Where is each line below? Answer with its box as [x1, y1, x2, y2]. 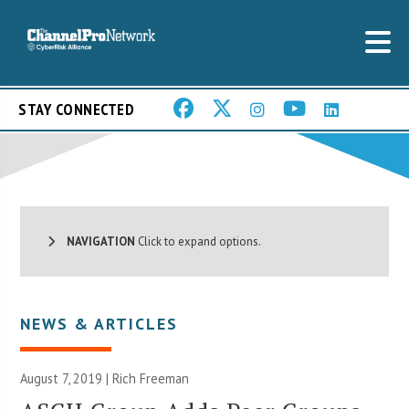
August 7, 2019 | [20, 369, 113, 387]
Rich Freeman [112, 369, 190, 387]
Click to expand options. [135, 233, 262, 249]
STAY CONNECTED [18, 99, 134, 121]
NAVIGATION [55, 233, 136, 249]
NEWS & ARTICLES [20, 312, 179, 334]
